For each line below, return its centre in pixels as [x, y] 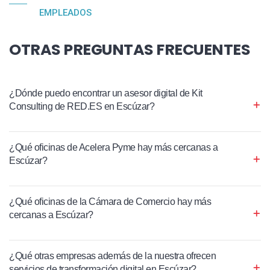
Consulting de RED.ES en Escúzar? [82, 107]
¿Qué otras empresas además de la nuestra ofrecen [112, 256]
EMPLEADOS [65, 13]
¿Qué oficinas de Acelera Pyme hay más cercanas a [113, 148]
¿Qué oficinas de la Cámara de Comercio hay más [110, 202]
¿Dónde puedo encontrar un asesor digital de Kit [106, 93]
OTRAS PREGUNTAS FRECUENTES [130, 50]
